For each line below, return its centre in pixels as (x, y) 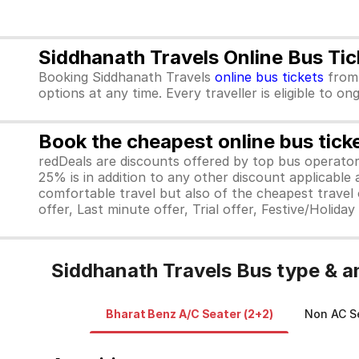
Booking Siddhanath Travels (127, 77)
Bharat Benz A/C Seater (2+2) (190, 314)
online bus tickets (269, 77)
